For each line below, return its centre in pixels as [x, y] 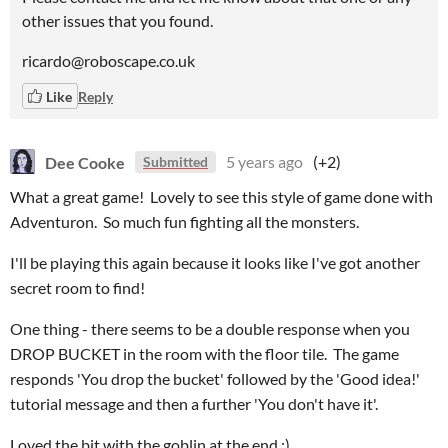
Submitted [175, 161]
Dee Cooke [85, 161]
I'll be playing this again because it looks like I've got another [215, 262]
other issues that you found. [117, 20]
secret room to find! [77, 287]
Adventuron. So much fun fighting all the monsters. [184, 221]
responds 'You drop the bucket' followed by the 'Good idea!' [215, 378]
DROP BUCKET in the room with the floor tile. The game [204, 353]
